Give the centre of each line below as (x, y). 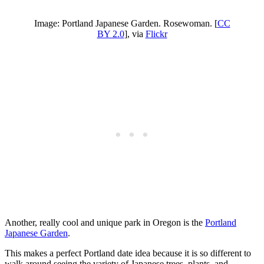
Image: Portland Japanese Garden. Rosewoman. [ (126, 24)
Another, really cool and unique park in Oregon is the (105, 223)
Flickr (156, 34)
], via (135, 34)
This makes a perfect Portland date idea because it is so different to (128, 253)
